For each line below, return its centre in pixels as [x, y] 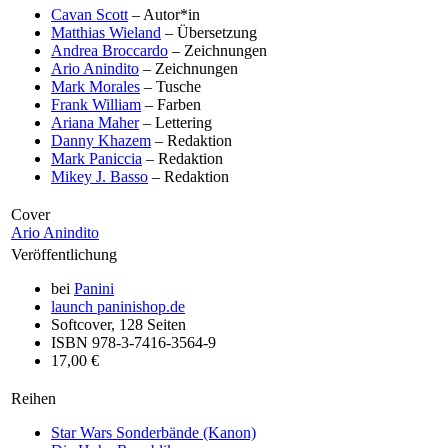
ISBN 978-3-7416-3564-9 [133, 342]
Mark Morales [95, 86]
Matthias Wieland [106, 32]
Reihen [33, 398]
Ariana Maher [95, 122]
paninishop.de [139, 306]
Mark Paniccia [96, 158]
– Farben [171, 104]
